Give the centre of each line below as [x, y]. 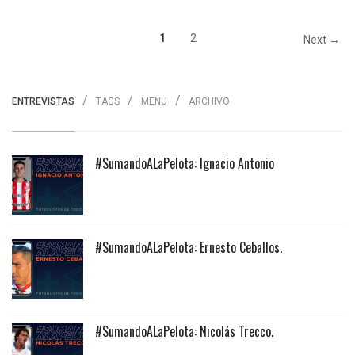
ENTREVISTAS [43, 101]
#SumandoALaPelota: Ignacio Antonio [185, 163]
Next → [322, 40]
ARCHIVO [209, 101]
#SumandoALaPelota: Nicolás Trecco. [184, 331]
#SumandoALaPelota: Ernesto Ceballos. [189, 247]
